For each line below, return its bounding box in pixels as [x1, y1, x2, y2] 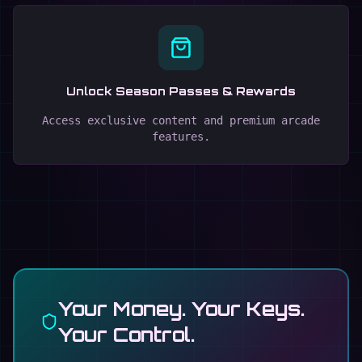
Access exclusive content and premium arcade [42, 114, 320, 127]
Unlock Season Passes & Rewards [66, 84, 296, 98]
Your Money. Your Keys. [57, 297, 305, 321]
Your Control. [57, 322, 195, 347]
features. [152, 130, 210, 143]
